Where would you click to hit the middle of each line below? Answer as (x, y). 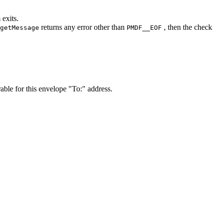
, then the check (187, 27)
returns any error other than (83, 27)
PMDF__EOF (144, 28)
